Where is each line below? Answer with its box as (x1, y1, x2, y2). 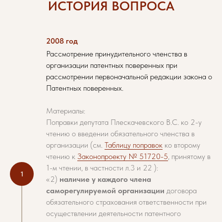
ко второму (163, 140, 200, 150)
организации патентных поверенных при (46, 60, 177, 70)
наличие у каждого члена (59, 174, 151, 184)
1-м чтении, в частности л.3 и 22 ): (46, 163, 158, 172)
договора (165, 186, 197, 195)
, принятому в (168, 152, 211, 161)
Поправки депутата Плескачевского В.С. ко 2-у (46, 117, 202, 127)
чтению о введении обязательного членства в (46, 129, 195, 138)
